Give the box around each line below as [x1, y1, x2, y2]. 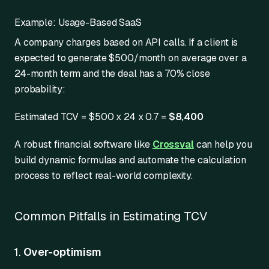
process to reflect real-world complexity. [14, 169, 193, 182]
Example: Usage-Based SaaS [14, 16, 142, 29]
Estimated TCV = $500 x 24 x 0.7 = [14, 110, 169, 123]
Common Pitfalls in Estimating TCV [14, 208, 207, 224]
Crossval [152, 138, 194, 151]
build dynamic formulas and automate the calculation [14, 153, 246, 166]
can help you [193, 138, 253, 151]
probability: [14, 82, 65, 95]
